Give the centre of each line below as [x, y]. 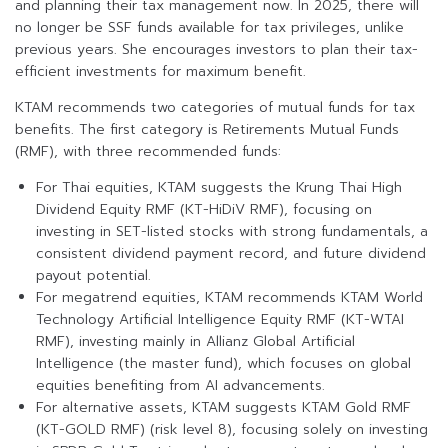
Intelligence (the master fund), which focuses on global [223, 364]
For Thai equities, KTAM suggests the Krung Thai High [219, 188]
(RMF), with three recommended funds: [148, 152]
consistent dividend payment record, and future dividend [231, 254]
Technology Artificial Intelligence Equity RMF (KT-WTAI [220, 320]
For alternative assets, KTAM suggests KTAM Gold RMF [223, 408]
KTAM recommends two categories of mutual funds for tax [215, 108]
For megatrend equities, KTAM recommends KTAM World [229, 298]
